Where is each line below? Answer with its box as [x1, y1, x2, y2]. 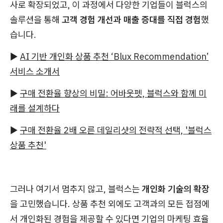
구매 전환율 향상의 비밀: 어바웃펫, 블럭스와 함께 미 [20, 88, 207, 99]
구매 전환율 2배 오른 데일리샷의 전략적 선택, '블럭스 [20, 124, 212, 136]
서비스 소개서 [10, 66, 60, 77]
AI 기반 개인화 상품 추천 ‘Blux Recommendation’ [20, 51, 209, 62]
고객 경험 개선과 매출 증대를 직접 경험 [62, 14, 201, 25]
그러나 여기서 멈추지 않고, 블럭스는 [10, 183, 142, 195]
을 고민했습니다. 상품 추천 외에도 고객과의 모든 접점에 [10, 198, 210, 210]
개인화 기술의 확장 [142, 183, 210, 195]
